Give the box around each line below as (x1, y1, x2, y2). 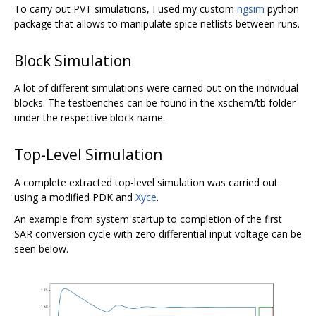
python (265, 1, 299, 16)
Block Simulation (14, 50, 131, 71)
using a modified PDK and (14, 190, 135, 205)
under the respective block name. (14, 111, 165, 125)
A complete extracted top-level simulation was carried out (14, 176, 278, 190)
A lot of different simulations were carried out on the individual (14, 81, 298, 95)
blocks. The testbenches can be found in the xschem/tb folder (14, 96, 296, 110)
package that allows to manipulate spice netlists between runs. (14, 16, 300, 30)
